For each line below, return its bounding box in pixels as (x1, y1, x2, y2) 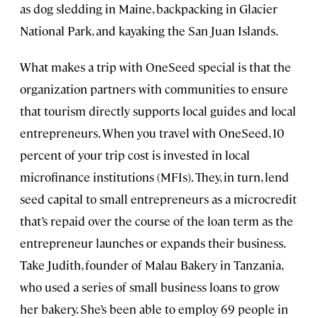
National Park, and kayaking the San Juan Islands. (20, 23, 278, 39)
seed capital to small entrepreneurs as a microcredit (20, 191, 297, 207)
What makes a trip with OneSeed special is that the (20, 59, 291, 75)
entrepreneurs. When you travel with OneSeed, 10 (20, 125, 284, 141)
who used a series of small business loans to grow (20, 279, 280, 295)
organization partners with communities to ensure (20, 81, 288, 97)
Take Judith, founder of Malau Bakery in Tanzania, (20, 257, 283, 273)
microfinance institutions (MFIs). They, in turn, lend (20, 169, 289, 185)
